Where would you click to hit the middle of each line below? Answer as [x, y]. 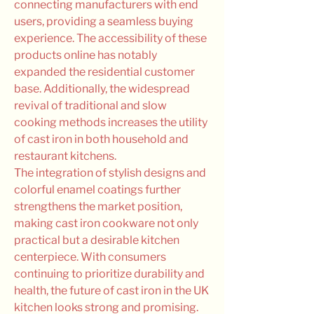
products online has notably [86, 55]
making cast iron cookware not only [106, 223]
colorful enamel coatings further [97, 190]
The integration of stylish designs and [110, 173]
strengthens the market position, [98, 206]
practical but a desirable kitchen [97, 240]
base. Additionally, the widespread [102, 89]
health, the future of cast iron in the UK [111, 291]
